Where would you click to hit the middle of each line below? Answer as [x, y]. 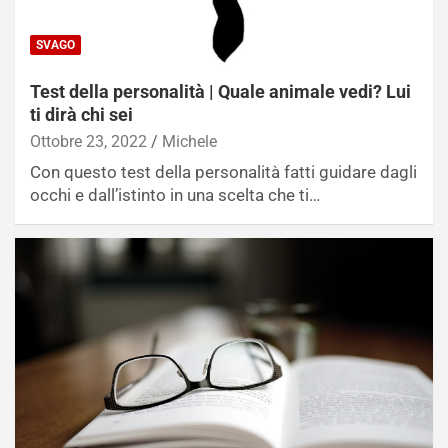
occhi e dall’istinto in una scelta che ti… [175, 194]
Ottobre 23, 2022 [88, 141]
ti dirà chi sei [81, 114]
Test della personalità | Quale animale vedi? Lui [220, 91]
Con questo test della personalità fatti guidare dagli [223, 171]
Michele [189, 141]
